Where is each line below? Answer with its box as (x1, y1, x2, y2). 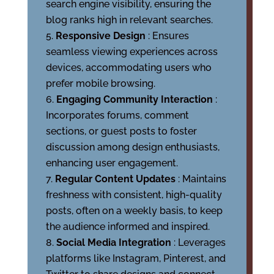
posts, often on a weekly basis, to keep (45, 205, 223, 217)
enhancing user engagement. (45, 157, 178, 169)
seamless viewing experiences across (45, 46, 218, 57)
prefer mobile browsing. (45, 78, 155, 89)
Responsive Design (55, 30, 148, 42)
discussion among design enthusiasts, (45, 141, 220, 153)
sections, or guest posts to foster (45, 125, 197, 137)
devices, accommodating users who (45, 62, 212, 73)
